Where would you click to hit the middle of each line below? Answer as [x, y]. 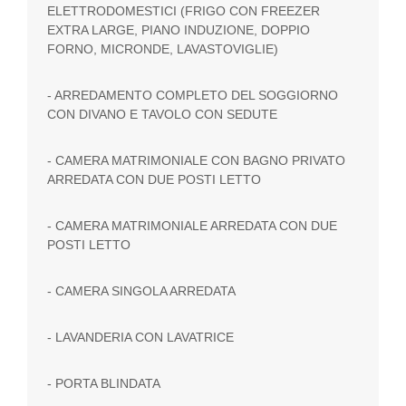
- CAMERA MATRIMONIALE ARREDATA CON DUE [193, 226]
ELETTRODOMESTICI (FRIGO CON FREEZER [184, 11]
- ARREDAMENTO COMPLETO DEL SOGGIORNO [193, 96]
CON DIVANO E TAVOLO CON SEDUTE [163, 115]
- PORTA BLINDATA [104, 384]
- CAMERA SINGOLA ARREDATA [142, 291]
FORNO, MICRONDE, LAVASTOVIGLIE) [163, 49]
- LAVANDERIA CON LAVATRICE [141, 338]
